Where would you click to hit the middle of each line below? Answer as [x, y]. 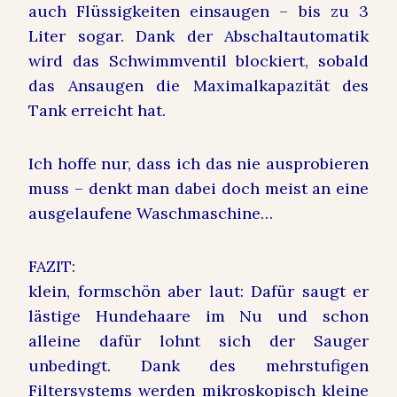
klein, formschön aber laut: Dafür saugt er [198, 292]
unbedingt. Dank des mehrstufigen [198, 366]
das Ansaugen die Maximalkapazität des [198, 86]
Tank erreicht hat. [99, 111]
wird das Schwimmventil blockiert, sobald [198, 61]
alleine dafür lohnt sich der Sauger [198, 341]
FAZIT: [52, 267]
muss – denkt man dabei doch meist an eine [198, 189]
